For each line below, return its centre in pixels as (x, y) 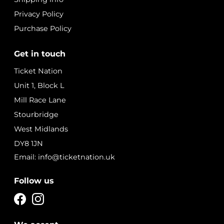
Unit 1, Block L (39, 85)
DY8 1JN (28, 143)
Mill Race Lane (40, 100)
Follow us (34, 180)
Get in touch (40, 53)
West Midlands (41, 129)
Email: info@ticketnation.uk (64, 157)
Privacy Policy (39, 14)
